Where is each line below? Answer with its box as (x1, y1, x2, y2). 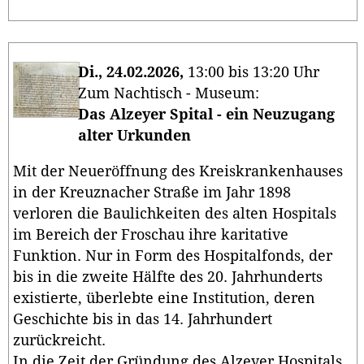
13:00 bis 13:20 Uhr (184, 64, 319, 80)
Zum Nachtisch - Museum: (78, 85, 263, 102)
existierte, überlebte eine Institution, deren (13, 289, 315, 306)
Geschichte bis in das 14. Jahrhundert (13, 310, 272, 327)
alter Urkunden (78, 128, 191, 144)
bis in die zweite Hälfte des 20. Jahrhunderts (13, 268, 323, 285)
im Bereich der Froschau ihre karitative (13, 226, 288, 243)
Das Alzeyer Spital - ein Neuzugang (78, 106, 335, 123)
